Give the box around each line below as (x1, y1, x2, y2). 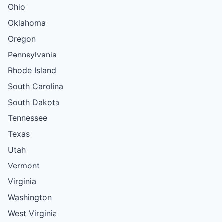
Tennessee (8, 112, 47, 123)
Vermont (8, 160, 40, 170)
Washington (8, 192, 52, 202)
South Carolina (8, 81, 63, 91)
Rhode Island (8, 65, 56, 75)
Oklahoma (8, 17, 46, 28)
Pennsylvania (8, 49, 56, 59)
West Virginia (8, 208, 57, 218)
